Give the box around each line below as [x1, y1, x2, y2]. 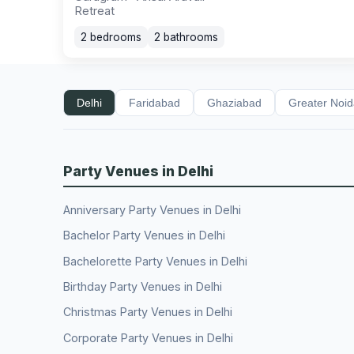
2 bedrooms [81, 31, 141, 44]
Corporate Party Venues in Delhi [63, 330, 233, 345]
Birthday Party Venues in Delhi [63, 280, 222, 294]
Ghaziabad [207, 96, 262, 110]
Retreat [74, 4, 115, 19]
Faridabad [129, 96, 180, 110]
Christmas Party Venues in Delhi [63, 305, 232, 319]
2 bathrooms [154, 31, 218, 44]
